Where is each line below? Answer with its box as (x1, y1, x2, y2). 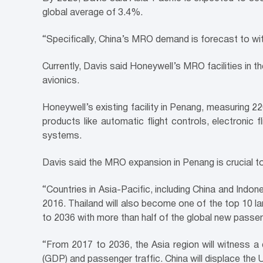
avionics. (42, 77, 79, 85)
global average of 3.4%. (42, 9, 143, 17)
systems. (42, 132, 82, 140)
